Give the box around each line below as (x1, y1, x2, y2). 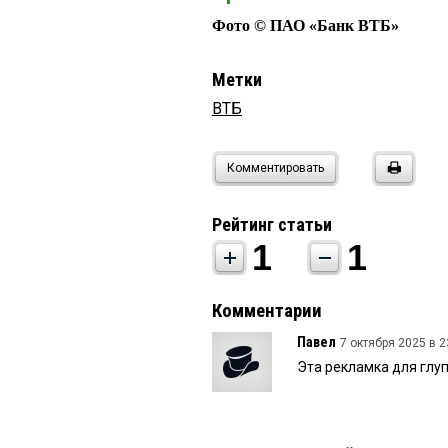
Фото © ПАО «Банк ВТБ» (212, 17, 399, 35)
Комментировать (227, 161, 324, 176)
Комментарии (212, 300, 322, 323)
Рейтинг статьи (212, 214, 332, 236)
